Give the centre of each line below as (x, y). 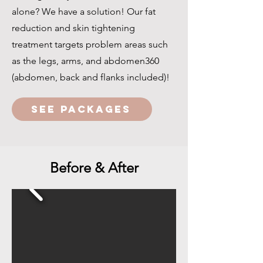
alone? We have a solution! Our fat (84, 11)
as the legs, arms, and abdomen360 (85, 61)
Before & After (94, 168)
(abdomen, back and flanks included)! (92, 77)
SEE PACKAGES (81, 109)
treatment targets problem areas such (90, 44)
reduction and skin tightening (73, 28)
